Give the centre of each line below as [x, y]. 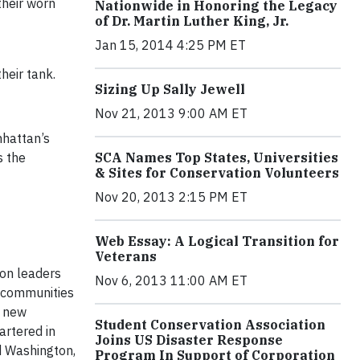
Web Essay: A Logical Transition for [217, 241]
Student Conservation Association [210, 325]
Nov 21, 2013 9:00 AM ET [171, 113]
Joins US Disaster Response [189, 340]
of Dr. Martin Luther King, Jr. [192, 21]
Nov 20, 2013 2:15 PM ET [171, 197]
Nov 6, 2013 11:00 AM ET [171, 280]
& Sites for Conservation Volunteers [217, 173]
